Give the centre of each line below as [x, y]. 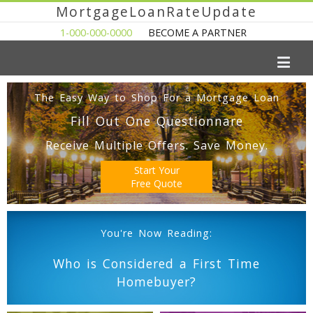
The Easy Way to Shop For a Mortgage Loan [156, 97]
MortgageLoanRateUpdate [156, 12]
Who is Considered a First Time [156, 263]
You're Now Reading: [156, 233]
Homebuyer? [156, 282]
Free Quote [156, 183]
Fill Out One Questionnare [156, 121]
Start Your [156, 170]
